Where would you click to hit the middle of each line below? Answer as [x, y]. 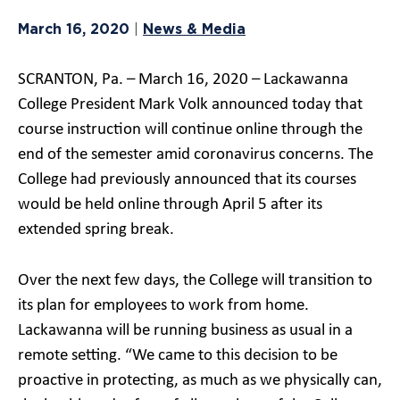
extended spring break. [96, 230]
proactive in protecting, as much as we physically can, [200, 380]
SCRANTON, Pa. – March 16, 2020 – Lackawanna [183, 80]
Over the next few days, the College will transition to [195, 280]
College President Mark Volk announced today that [190, 105]
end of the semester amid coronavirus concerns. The [196, 155]
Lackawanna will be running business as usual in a [185, 330]
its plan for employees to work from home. [163, 305]
